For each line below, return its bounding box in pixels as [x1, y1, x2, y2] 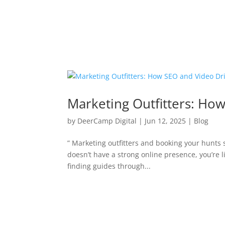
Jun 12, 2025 [145, 116, 186, 126]
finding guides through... [67, 161, 151, 171]
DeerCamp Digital [77, 116, 137, 126]
